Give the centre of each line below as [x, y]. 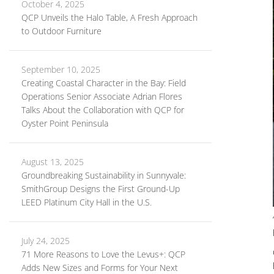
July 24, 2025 [46, 241]
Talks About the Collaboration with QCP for [103, 110]
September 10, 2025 [61, 69]
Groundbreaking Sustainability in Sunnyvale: [104, 175]
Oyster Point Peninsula [65, 123]
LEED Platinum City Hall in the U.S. [87, 202]
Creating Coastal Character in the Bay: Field [104, 83]
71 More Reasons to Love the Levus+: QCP [103, 254]
